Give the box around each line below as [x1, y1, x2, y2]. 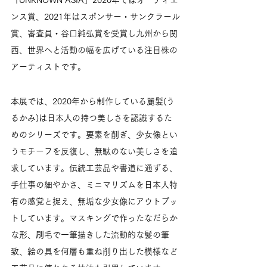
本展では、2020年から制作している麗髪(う [11, 97, 175, 105]
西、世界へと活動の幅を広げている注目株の [11, 45, 178, 54]
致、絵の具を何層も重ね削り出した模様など [11, 247, 178, 256]
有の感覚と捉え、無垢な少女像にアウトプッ [11, 197, 178, 206]
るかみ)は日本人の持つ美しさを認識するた [11, 113, 172, 122]
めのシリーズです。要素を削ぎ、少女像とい [11, 130, 178, 139]
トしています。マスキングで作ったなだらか [11, 213, 178, 222]
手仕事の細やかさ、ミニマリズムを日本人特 [11, 180, 178, 189]
